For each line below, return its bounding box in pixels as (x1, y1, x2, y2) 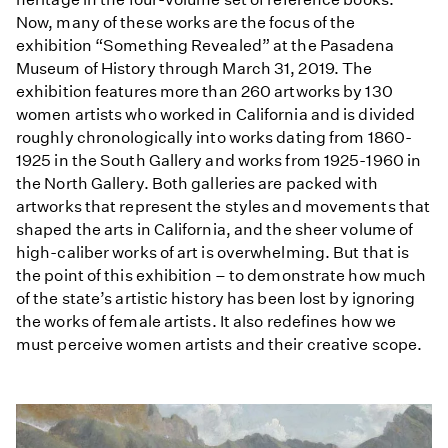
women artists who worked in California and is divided (16, 105, 416, 125)
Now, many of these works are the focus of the (16, 13, 356, 33)
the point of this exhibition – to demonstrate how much (16, 266, 427, 286)
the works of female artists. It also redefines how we (16, 312, 397, 332)
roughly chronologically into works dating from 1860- (16, 128, 412, 148)
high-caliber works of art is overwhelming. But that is (16, 243, 410, 263)
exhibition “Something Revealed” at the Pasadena (16, 36, 395, 56)
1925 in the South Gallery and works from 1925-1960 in (16, 151, 422, 171)
